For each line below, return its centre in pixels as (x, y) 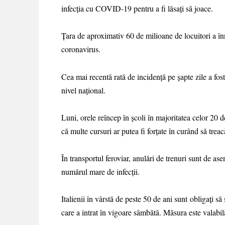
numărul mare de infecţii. (100, 171)
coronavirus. (81, 49)
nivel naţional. (83, 90)
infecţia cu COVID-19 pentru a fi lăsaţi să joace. (137, 9)
